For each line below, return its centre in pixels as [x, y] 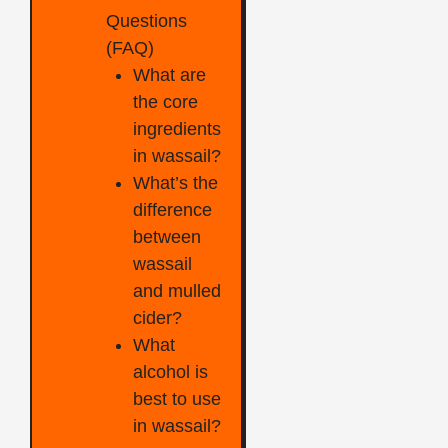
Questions [146, 21]
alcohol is [170, 372]
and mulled [177, 291]
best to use [177, 399]
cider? [157, 318]
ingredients [177, 129]
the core [165, 102]
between [167, 237]
